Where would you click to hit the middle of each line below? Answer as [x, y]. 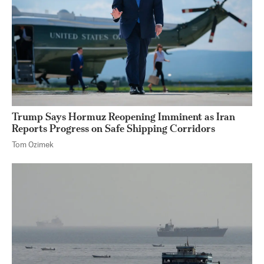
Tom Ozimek [33, 145]
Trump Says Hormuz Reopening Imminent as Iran [123, 116]
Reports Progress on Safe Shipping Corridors [113, 128]
